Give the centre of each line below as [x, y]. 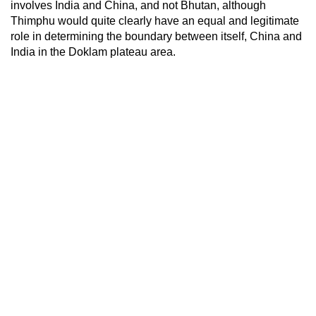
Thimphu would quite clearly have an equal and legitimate [155, 20]
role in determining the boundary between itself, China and [156, 36]
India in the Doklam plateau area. [93, 51]
